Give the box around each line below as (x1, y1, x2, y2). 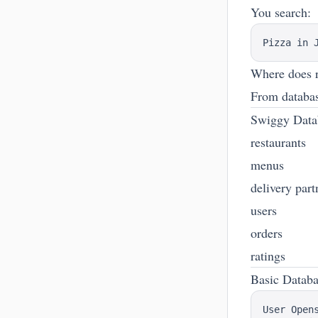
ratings (251, 247, 285, 264)
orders (251, 224, 283, 241)
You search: (251, 4, 311, 21)
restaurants (251, 133, 306, 150)
